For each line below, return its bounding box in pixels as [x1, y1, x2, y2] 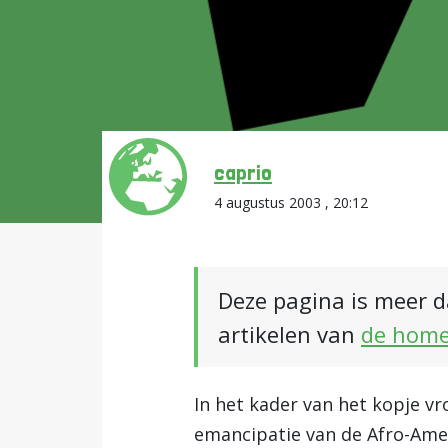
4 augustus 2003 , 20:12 [214, 193, 368, 212]
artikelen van [218, 319, 361, 349]
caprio [214, 159, 272, 185]
